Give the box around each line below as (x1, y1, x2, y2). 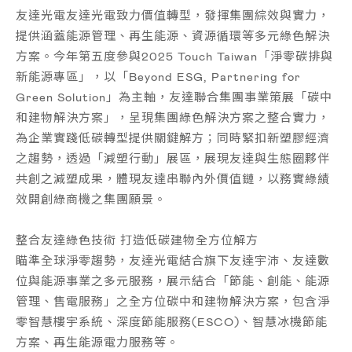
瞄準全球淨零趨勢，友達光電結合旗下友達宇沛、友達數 (16, 253, 330, 267)
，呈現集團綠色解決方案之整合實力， (116, 110, 330, 124)
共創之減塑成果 (16, 171, 104, 185)
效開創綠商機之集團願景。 (16, 192, 167, 206)
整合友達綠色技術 (16, 233, 116, 247)
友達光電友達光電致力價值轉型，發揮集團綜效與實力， (16, 8, 330, 22)
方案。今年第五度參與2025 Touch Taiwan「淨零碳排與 (16, 49, 333, 63)
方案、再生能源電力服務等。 (16, 335, 179, 349)
